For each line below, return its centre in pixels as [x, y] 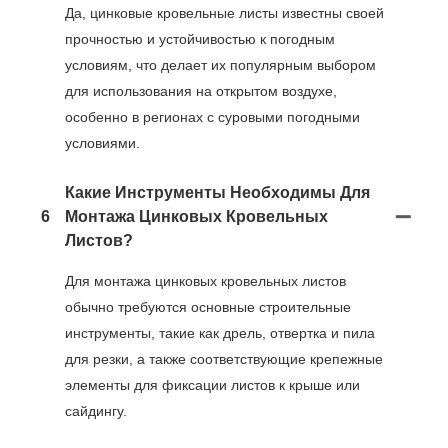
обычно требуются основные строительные [208, 306]
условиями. [102, 142]
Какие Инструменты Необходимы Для [217, 192]
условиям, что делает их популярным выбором [220, 64]
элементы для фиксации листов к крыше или [212, 384]
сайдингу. [96, 410]
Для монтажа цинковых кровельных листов [205, 280]
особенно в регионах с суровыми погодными [212, 116]
